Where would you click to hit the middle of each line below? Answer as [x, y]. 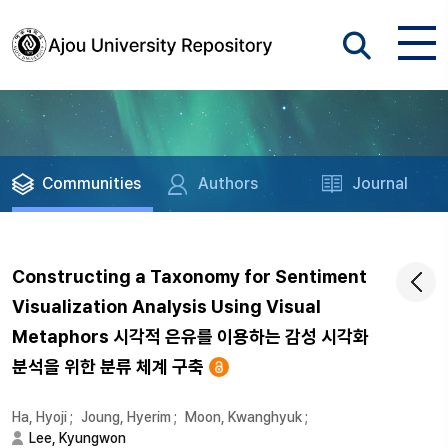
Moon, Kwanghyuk [243, 417]
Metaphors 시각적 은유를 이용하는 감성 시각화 [190, 336]
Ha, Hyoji [39, 417]
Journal [380, 183]
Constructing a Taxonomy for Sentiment [189, 276]
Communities [91, 183]
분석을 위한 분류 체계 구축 [108, 366]
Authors [228, 183]
